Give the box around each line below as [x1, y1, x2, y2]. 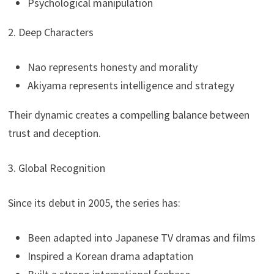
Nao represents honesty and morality [28, 59, 198, 74]
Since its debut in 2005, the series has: [8, 195, 181, 210]
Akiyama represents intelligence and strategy [28, 78, 235, 92]
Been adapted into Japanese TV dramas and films [28, 230, 256, 245]
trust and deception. [8, 125, 102, 140]
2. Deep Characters [8, 24, 94, 39]
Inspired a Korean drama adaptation [28, 248, 194, 263]
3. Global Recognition [8, 160, 106, 175]
